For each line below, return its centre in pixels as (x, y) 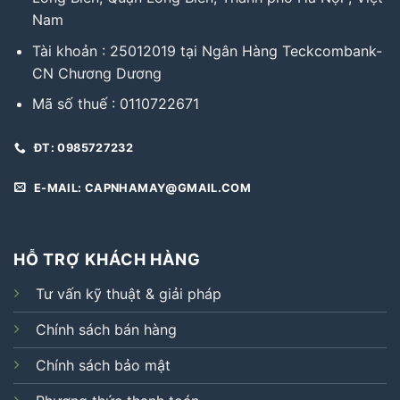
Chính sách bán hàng (106, 329)
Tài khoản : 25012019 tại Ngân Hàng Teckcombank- (207, 50)
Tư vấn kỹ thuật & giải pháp (128, 293)
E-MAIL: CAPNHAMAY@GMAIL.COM (142, 187)
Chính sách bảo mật (103, 365)
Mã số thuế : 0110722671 (115, 104)
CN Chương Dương (96, 73)
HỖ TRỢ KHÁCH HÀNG (107, 259)
